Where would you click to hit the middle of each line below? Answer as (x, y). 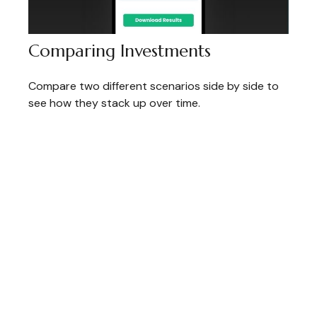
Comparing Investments (120, 51)
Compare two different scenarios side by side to (154, 86)
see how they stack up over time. (114, 103)
